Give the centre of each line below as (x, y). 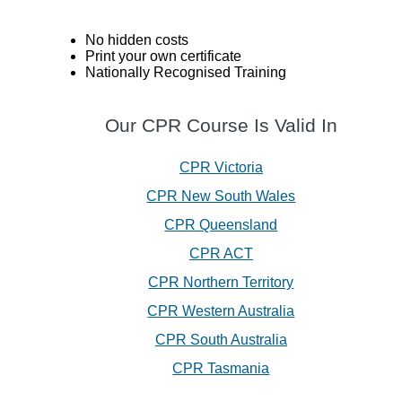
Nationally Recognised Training (185, 73)
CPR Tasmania (221, 369)
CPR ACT (221, 254)
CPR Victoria (221, 168)
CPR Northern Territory (221, 283)
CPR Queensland (221, 225)
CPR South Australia (221, 340)
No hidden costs (136, 40)
